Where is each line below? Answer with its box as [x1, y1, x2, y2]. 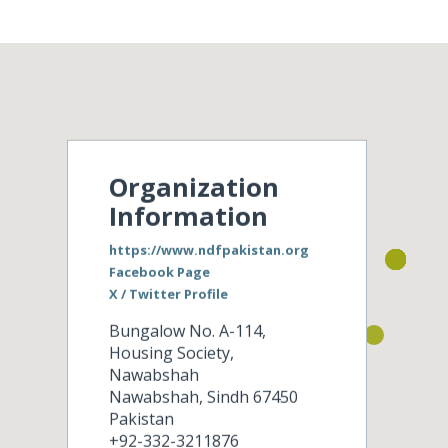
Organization [108, 170, 279, 206]
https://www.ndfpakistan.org [108, 240, 309, 259]
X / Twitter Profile [108, 284, 228, 303]
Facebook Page [108, 262, 210, 281]
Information [108, 199, 268, 235]
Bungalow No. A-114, [108, 319, 266, 342]
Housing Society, [108, 341, 234, 364]
